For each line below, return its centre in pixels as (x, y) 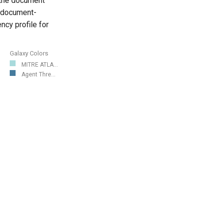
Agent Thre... (38, 75)
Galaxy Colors (29, 53)
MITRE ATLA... (40, 65)
